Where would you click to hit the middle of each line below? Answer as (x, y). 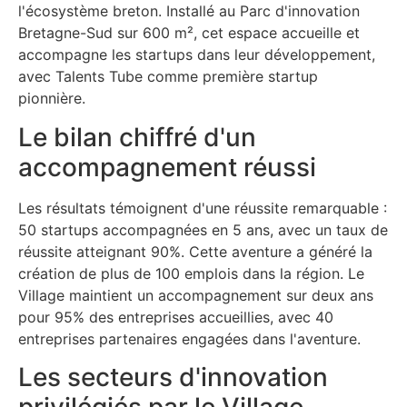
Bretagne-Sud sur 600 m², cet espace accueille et (189, 33)
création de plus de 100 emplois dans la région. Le (191, 273)
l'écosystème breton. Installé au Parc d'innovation (189, 11)
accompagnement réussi (167, 167)
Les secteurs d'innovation (173, 377)
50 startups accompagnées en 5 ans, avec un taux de (203, 229)
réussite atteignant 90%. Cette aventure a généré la (195, 251)
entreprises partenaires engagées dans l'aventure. (189, 338)
